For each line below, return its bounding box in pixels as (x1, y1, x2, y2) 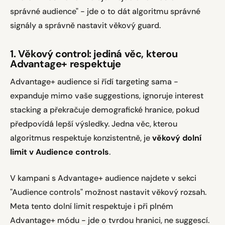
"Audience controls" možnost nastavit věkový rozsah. (10, 187, 206, 197)
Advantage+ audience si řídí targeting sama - (10, 76, 178, 87)
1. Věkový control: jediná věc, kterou (10, 47, 178, 60)
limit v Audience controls (10, 147, 109, 157)
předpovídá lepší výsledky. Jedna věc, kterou (10, 119, 177, 129)
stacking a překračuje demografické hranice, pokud (10, 104, 199, 115)
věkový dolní (152, 133, 201, 143)
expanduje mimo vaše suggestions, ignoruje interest (10, 90, 203, 101)
